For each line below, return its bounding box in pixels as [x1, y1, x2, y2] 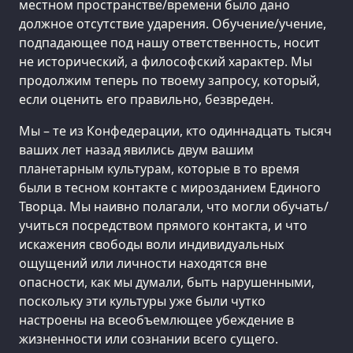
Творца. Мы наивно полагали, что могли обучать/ [19, 197, 329, 215]
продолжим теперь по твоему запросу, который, [19, 71, 320, 89]
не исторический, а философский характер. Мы [19, 52, 312, 70]
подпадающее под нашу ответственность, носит [19, 33, 320, 51]
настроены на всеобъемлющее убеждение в [19, 310, 294, 329]
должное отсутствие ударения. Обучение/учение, [19, 14, 326, 32]
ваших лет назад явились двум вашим [19, 140, 254, 158]
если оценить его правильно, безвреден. [19, 90, 273, 108]
